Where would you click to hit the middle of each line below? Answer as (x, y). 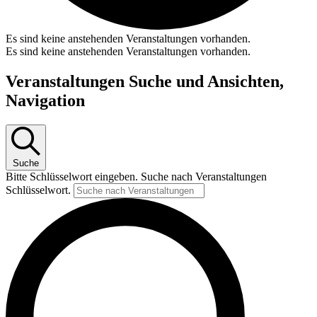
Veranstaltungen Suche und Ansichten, (145, 81)
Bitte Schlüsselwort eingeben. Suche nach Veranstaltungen (136, 176)
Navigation (45, 100)
